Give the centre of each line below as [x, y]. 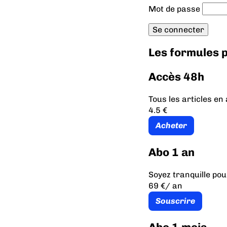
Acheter [171, 126]
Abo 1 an [171, 152]
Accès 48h [176, 77]
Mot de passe [174, 9]
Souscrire [175, 201]
